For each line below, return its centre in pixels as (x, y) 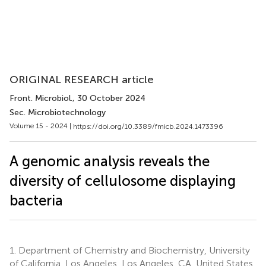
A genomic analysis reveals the (110, 161)
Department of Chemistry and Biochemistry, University (133, 250)
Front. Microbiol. (41, 98)
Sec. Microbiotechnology (58, 113)
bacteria (36, 200)
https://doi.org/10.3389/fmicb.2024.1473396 (148, 126)
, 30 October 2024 (109, 98)
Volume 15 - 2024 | (41, 126)
